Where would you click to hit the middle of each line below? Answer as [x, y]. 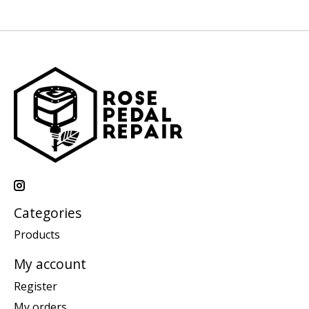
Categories [48, 212]
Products [37, 235]
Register [36, 286]
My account [50, 264]
